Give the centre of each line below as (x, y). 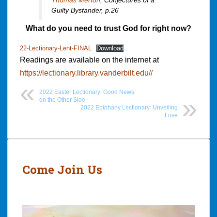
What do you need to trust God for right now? (108, 29)
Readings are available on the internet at (89, 60)
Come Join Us (62, 170)
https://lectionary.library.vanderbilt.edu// (86, 73)
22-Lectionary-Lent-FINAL (56, 48)
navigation (39, 157)
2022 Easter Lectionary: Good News (87, 92)
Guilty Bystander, (78, 10)
